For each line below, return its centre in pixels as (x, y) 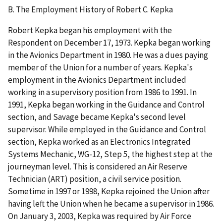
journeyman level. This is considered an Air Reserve (98, 167)
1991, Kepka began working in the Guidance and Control (106, 105)
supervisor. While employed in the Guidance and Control (107, 130)
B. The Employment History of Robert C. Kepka (90, 10)
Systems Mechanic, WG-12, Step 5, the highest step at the (110, 154)
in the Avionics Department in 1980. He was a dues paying (108, 55)
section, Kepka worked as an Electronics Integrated (99, 142)
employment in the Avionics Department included (97, 80)
